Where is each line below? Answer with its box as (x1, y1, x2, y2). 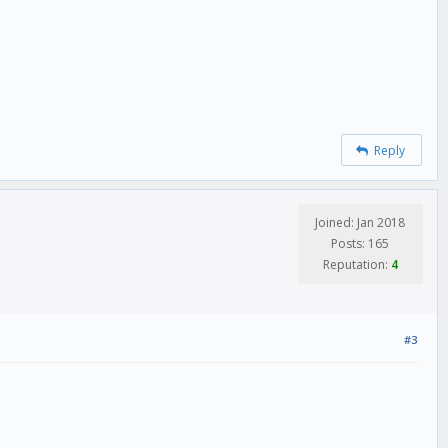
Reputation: (322, 256, 391, 274)
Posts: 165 (331, 235, 389, 253)
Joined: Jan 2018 (315, 214, 405, 232)
